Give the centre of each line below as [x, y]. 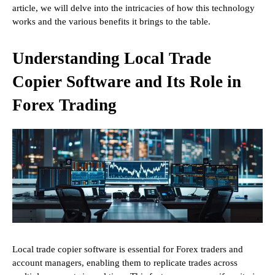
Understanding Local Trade [112, 59]
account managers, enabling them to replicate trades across [125, 263]
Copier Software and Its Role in [127, 82]
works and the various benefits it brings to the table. [111, 22]
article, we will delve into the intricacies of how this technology [134, 8]
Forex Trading [64, 105]
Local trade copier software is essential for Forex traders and [128, 250]
